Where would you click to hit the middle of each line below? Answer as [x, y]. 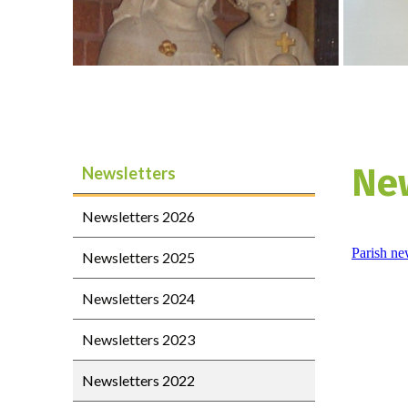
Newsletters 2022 [138, 380]
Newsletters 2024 [138, 298]
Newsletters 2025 [138, 257]
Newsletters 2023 [138, 339]
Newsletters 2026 [138, 216]
